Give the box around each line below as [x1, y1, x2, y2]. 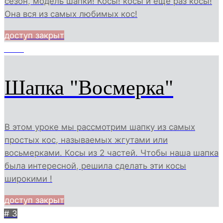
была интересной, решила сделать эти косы [4, 160, 186, 171]
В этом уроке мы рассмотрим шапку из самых [4, 121, 195, 132]
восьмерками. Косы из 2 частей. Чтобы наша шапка [4, 147, 219, 158]
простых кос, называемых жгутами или [4, 134, 168, 145]
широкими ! [4, 173, 52, 184]
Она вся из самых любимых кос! [4, 8, 137, 19]
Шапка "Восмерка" [4, 76, 173, 100]
